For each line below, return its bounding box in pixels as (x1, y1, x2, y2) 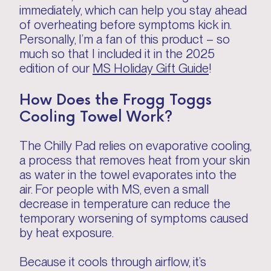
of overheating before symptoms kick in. (19, 17, 231, 32)
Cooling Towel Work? (19, 105, 173, 126)
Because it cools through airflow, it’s (19, 254, 206, 269)
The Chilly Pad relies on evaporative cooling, (19, 138, 251, 153)
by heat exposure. (19, 225, 114, 240)
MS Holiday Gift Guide (93, 60, 209, 76)
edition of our (19, 60, 93, 76)
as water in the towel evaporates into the (19, 167, 237, 182)
